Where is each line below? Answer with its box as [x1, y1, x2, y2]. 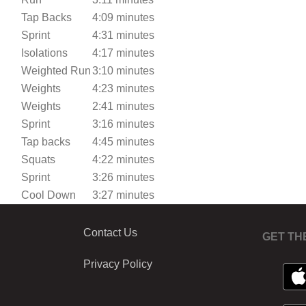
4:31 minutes [92, 29, 154, 42]
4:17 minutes [92, 47, 154, 59]
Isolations [21, 47, 68, 59]
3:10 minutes [92, 65, 154, 77]
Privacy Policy [83, 258, 152, 270]
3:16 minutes [92, 118, 154, 130]
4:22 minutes [92, 154, 154, 166]
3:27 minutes [92, 189, 154, 201]
